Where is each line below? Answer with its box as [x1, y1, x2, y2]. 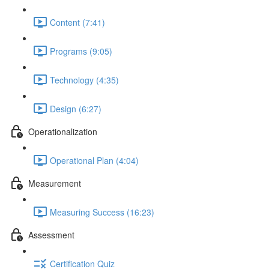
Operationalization [28, 125, 97, 138]
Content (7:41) [50, 16, 105, 28]
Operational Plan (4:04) [50, 154, 139, 166]
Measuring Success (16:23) [50, 205, 154, 218]
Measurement [28, 177, 81, 189]
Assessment [28, 228, 74, 241]
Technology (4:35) [50, 73, 119, 86]
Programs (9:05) [50, 44, 112, 57]
